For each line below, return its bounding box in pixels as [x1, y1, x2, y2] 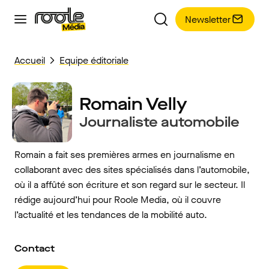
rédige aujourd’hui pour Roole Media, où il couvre [14, 193, 221, 206]
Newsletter [185, 13, 231, 26]
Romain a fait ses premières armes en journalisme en [14, 148, 235, 161]
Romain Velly [79, 93, 187, 115]
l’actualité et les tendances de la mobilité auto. [14, 208, 207, 221]
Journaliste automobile [79, 113, 240, 131]
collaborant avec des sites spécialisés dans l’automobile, [14, 163, 250, 176]
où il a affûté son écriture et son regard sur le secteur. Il [14, 178, 245, 191]
